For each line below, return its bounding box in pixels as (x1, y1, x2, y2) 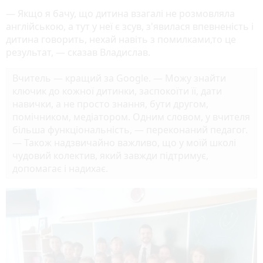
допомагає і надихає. (12, 162, 108, 176)
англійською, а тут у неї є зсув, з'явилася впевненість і (6, 20, 254, 33)
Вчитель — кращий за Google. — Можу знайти (12, 72, 226, 85)
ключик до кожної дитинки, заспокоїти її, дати (12, 85, 222, 98)
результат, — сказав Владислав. (6, 46, 155, 59)
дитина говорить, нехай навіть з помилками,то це (6, 33, 236, 46)
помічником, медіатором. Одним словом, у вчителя (12, 110, 250, 124)
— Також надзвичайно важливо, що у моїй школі (12, 136, 236, 150)
